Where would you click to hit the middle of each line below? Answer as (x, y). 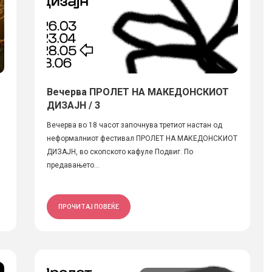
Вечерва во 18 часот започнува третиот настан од (134, 125)
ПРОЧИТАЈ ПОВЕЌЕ (88, 206)
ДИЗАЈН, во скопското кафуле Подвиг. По (120, 152)
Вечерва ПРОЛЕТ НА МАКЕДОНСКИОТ (138, 92)
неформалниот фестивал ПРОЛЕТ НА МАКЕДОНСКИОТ (142, 138)
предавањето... (73, 165)
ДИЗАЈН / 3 (73, 105)
